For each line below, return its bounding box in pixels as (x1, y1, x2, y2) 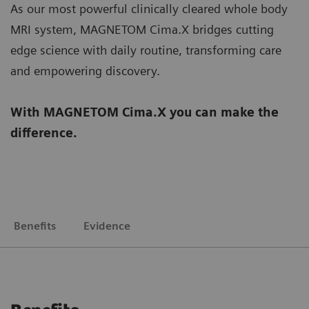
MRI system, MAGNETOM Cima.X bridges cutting (10, 21, 274, 37)
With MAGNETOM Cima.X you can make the (10, 104, 279, 119)
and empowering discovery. (10, 63, 160, 78)
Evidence (83, 219, 130, 232)
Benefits (14, 219, 56, 232)
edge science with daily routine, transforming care (10, 42, 281, 57)
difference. (10, 125, 77, 140)
